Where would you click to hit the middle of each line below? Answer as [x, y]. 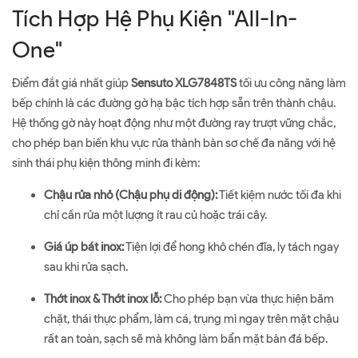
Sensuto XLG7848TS [184, 83]
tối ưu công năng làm [291, 83]
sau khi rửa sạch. [86, 267]
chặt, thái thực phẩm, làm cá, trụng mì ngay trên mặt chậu [191, 319]
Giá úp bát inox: [84, 247]
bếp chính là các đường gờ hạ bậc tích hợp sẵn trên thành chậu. [174, 103]
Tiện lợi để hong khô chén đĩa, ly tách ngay [231, 247]
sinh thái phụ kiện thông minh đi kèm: [106, 163]
